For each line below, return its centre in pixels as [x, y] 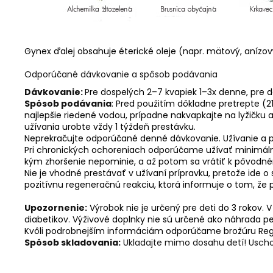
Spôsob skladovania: [73, 243]
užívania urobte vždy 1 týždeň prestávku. [110, 127]
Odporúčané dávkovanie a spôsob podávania [121, 74]
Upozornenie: [56, 208]
